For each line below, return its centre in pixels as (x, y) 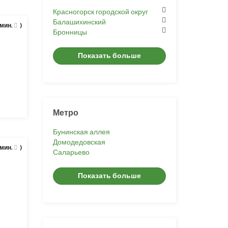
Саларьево (71, 152)
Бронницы (70, 32)
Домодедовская (79, 142)
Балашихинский (79, 22)
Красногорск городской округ (100, 11)
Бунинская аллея (81, 132)
